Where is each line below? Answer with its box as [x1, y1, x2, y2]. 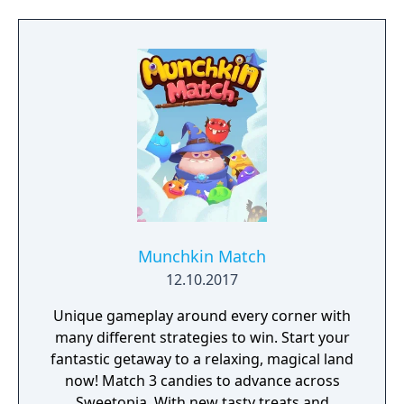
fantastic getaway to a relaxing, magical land [50, 349, 353, 369]
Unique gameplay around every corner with [53, 306, 351, 326]
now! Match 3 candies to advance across [64, 371, 102, 390]
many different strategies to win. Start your [54, 327, 350, 347]
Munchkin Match [138, 245, 266, 267]
